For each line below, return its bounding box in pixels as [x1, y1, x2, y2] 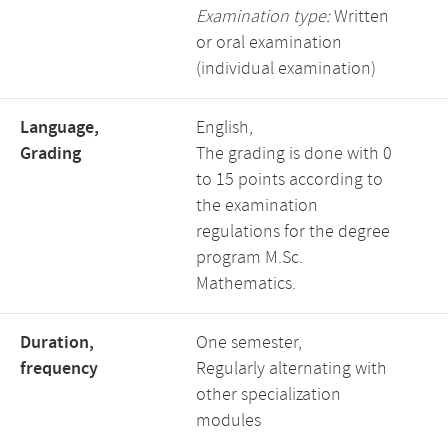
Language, [20, 116, 99, 140]
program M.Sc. [196, 246, 303, 270]
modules [196, 409, 261, 433]
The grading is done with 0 [196, 142, 392, 166]
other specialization [196, 383, 341, 407]
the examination [196, 194, 318, 218]
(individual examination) [196, 57, 376, 81]
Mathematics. [196, 272, 296, 296]
